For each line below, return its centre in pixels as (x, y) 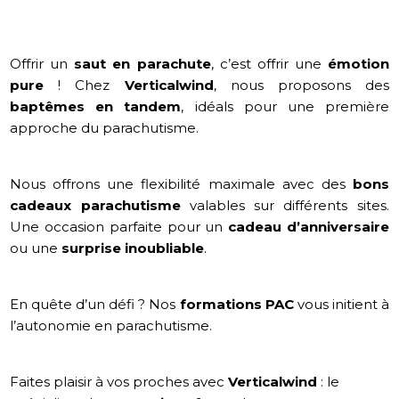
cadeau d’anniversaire (309, 226)
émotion (358, 63)
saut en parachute (142, 63)
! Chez (84, 85)
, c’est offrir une (269, 63)
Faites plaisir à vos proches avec (119, 381)
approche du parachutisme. (105, 127)
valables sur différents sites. (285, 205)
